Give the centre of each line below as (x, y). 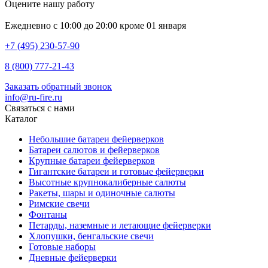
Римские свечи (59, 203)
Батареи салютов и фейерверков (94, 150)
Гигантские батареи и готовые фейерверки (116, 171)
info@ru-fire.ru (33, 97)
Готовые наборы (62, 246)
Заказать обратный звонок (58, 86)
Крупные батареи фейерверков (92, 160)
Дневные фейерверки (73, 257)
